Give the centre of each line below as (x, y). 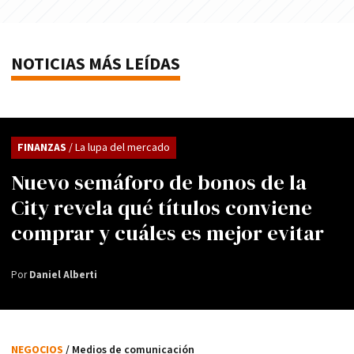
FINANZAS (43, 147)
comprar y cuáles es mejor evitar (168, 233)
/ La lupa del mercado (119, 147)
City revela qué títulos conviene (162, 207)
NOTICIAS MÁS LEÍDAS (96, 64)
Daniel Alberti (63, 275)
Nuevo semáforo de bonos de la (159, 182)
